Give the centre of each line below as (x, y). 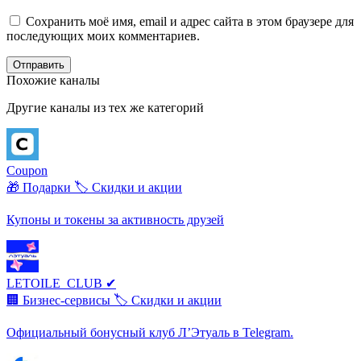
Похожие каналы (53, 80)
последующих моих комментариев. (103, 35)
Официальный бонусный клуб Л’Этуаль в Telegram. (150, 332)
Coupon (27, 170)
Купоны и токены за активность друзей (115, 219)
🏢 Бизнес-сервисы (60, 300)
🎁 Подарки (40, 187)
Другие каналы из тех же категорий (105, 107)
